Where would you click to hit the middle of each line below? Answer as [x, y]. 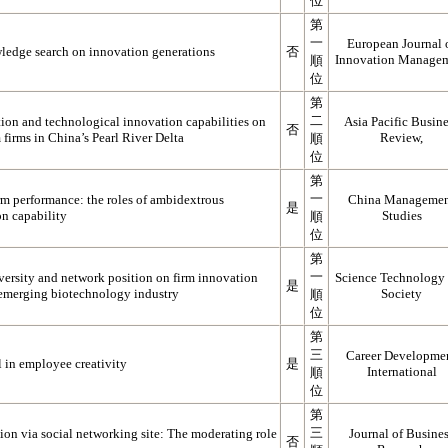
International [401, 371]
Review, [401, 137]
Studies [401, 215]
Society [401, 293]
